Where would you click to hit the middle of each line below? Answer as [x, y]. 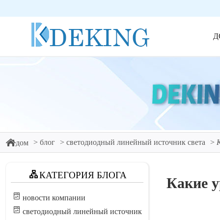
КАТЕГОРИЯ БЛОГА [83, 175]
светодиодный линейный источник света [136, 142]
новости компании [54, 198]
